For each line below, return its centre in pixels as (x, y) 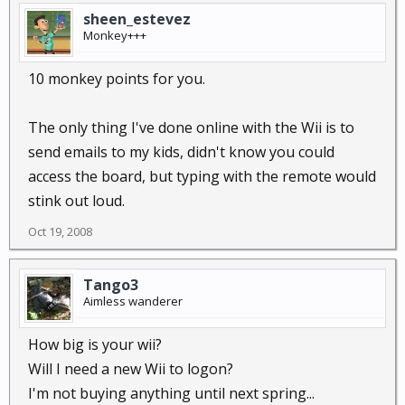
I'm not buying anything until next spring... (171, 393)
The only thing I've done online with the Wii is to (191, 127)
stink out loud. (76, 201)
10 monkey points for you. (117, 79)
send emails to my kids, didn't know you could (181, 152)
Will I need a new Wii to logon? (131, 369)
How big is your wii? (95, 344)
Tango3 (111, 285)
